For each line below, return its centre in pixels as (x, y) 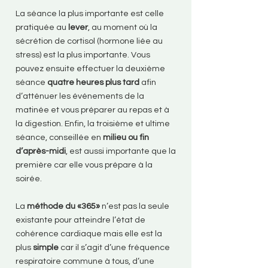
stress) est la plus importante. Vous (83, 55)
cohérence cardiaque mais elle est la (89, 234)
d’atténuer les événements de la (80, 96)
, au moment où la (123, 27)
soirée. (29, 179)
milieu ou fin (126, 137)
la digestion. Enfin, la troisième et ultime (93, 124)
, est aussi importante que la (121, 151)
